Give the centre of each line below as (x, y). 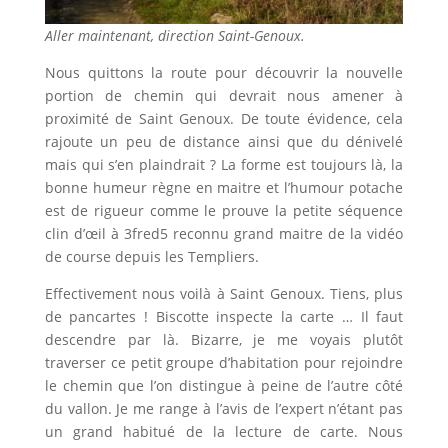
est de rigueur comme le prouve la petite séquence (224, 210)
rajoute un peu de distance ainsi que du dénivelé (224, 141)
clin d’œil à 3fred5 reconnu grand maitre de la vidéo (224, 233)
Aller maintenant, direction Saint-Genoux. (174, 35)
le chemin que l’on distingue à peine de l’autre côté (224, 385)
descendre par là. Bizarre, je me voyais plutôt (224, 339)
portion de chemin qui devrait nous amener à (224, 95)
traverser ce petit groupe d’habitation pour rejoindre (224, 362)
